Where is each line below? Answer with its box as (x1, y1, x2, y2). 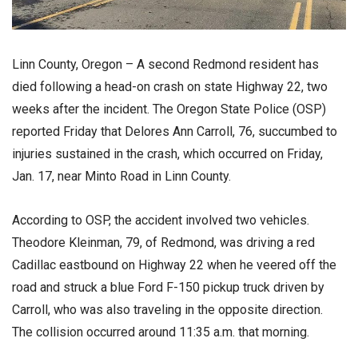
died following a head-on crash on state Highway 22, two (12, 79, 328, 95)
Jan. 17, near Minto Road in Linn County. (12, 169, 231, 185)
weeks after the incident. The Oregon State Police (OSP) (12, 101, 326, 117)
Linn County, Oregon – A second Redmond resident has (12, 57, 319, 73)
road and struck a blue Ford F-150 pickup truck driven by (12, 280, 324, 296)
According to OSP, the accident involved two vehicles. (12, 213, 309, 229)
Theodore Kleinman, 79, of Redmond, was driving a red (12, 235, 315, 251)
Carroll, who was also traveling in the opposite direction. (12, 302, 323, 318)
